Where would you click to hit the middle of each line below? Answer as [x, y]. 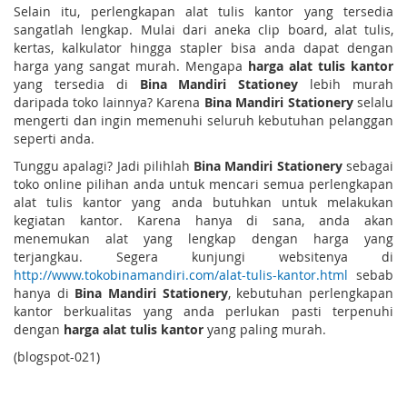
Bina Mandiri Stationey [219, 84]
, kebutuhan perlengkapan [311, 293]
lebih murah [346, 84]
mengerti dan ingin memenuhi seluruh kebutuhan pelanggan [203, 120]
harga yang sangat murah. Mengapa [131, 65]
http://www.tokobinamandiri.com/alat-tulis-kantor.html [181, 274]
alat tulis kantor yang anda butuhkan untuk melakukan [203, 202]
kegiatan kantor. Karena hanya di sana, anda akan [203, 220]
